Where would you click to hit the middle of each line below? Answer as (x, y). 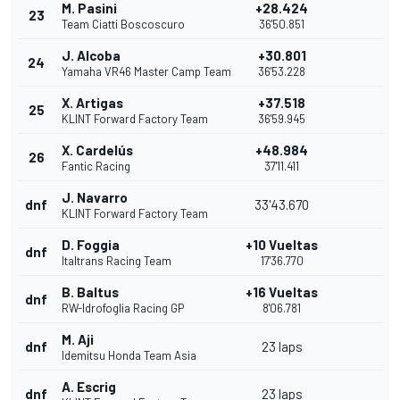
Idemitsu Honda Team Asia (129, 356)
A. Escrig (89, 387)
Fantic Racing (96, 167)
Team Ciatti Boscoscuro (123, 25)
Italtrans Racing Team (117, 261)
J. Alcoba (91, 56)
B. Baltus (90, 292)
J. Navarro (95, 198)
